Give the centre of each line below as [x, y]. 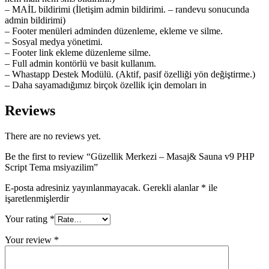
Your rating [27, 219]
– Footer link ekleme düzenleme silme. [78, 52]
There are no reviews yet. [53, 136]
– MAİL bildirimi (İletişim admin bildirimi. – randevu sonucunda [127, 9]
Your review [29, 240]
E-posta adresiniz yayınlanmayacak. [73, 187]
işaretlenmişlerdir [37, 198]
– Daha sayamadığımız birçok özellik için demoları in [106, 85]
